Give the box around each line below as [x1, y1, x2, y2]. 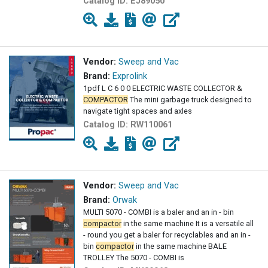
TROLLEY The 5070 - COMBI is [83, 253, 184, 263]
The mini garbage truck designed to [128, 95, 252, 105]
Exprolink [112, 71, 147, 82]
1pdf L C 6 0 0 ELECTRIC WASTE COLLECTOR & [83, 84, 242, 93]
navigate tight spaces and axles [83, 106, 192, 116]
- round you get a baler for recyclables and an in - [83, 230, 251, 240]
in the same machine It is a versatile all [121, 219, 254, 229]
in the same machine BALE [134, 242, 227, 251]
